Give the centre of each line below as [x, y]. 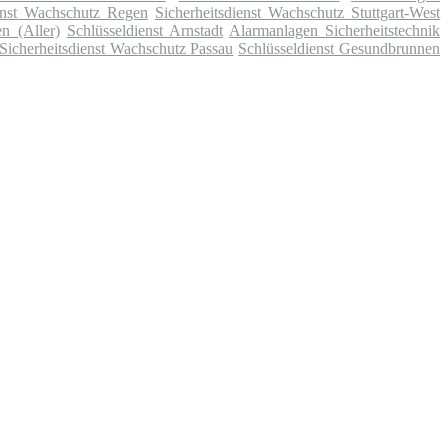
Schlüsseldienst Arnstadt [144, 31]
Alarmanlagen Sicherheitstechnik [334, 31]
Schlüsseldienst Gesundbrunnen [339, 49]
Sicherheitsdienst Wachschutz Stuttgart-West [297, 13]
